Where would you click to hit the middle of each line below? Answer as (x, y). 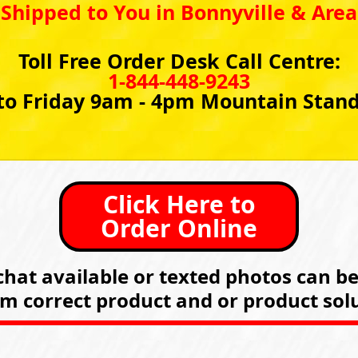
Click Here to (179, 204)
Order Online (179, 228)
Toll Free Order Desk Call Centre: (179, 61)
